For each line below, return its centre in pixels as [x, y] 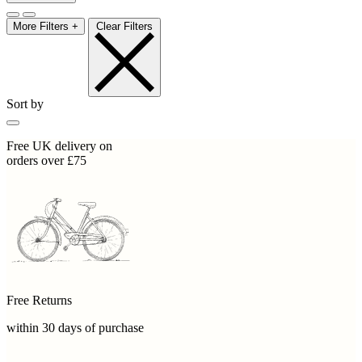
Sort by [25, 104]
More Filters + [46, 27]
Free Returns [39, 301]
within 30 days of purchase [75, 328]
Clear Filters [124, 27]
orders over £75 [46, 161]
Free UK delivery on [59, 146]
